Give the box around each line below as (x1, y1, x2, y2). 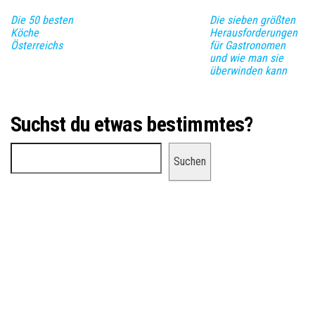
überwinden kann (210, 63, 287, 77)
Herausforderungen (210, 25, 297, 39)
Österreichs (11, 38, 63, 52)
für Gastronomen (210, 38, 285, 52)
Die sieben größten (210, 13, 295, 27)
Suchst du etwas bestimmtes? (11, 111, 253, 136)
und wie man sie (210, 51, 283, 65)
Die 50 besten (11, 13, 73, 27)
